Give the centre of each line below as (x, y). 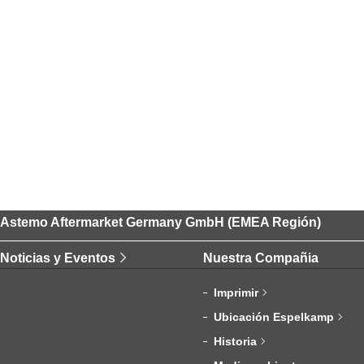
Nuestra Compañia (260, 258)
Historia (235, 342)
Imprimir (236, 293)
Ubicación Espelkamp (273, 317)
